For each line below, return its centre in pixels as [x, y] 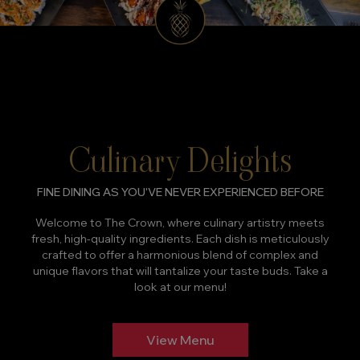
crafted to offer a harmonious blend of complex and [180, 254]
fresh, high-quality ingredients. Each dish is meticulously [180, 238]
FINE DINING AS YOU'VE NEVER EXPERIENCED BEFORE [180, 192]
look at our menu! [180, 286]
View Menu [180, 340]
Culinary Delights [180, 160]
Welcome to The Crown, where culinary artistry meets [180, 222]
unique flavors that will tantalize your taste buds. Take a [180, 270]
